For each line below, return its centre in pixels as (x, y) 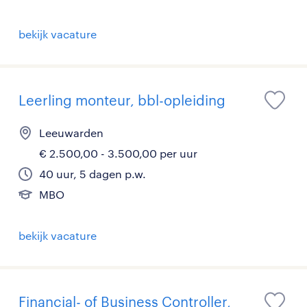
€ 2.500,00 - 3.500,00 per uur (118, 153)
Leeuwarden (71, 133)
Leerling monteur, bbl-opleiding (122, 100)
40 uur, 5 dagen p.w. (93, 174)
